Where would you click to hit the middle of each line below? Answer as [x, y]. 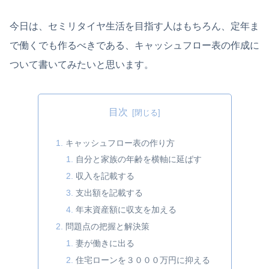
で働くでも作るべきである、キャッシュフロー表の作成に [134, 45]
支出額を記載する [110, 193]
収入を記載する [105, 176]
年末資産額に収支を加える [126, 210]
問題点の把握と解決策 [107, 226]
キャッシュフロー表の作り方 [120, 143]
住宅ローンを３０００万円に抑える [143, 260]
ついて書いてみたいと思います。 [82, 64]
